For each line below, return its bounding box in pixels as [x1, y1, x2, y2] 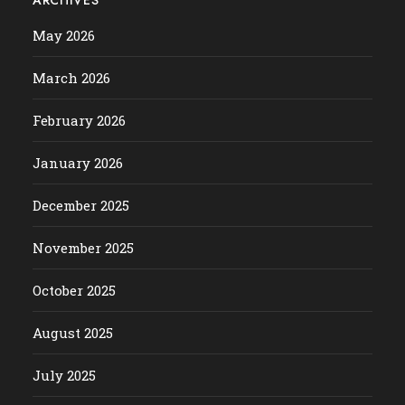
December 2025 [32, 195, 129, 214]
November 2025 [32, 238, 134, 257]
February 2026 [32, 110, 126, 129]
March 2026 [32, 68, 110, 87]
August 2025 [32, 323, 113, 342]
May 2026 [32, 25, 95, 44]
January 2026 [32, 153, 123, 172]
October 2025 [32, 280, 116, 299]
